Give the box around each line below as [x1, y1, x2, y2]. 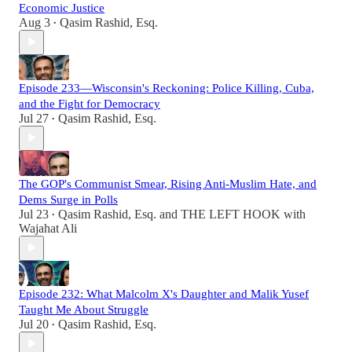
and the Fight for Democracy [19, 97, 160, 110]
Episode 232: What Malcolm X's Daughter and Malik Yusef [19, 287, 309, 300]
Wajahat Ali [19, 221, 77, 235]
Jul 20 [19, 317, 49, 331]
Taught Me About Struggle [19, 302, 148, 316]
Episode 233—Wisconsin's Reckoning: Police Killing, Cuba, [19, 81, 314, 94]
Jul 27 [19, 111, 49, 125]
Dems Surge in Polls [19, 192, 118, 206]
